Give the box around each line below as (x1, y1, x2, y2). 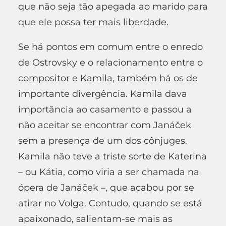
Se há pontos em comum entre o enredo (18, 41, 203, 52)
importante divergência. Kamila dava (18, 88, 187, 99)
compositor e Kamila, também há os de (18, 72, 198, 84)
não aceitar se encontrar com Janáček (18, 119, 191, 131)
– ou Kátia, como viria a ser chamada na (18, 166, 199, 178)
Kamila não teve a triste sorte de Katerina (18, 150, 207, 162)
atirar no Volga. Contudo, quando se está (18, 197, 202, 209)
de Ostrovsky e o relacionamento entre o (18, 56, 203, 68)
